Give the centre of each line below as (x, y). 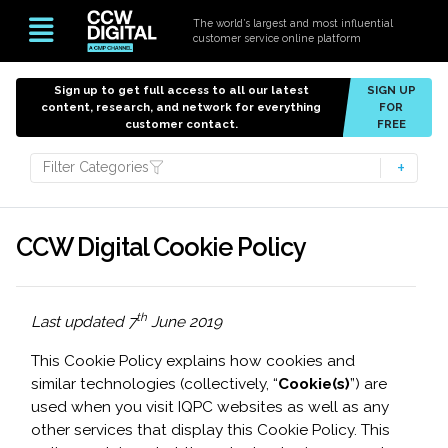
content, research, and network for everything (181, 107)
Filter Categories (96, 167)
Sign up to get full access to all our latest (181, 90)
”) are (368, 384)
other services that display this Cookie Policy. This (210, 430)
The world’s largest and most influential (293, 23)
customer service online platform (277, 38)
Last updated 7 (83, 322)
